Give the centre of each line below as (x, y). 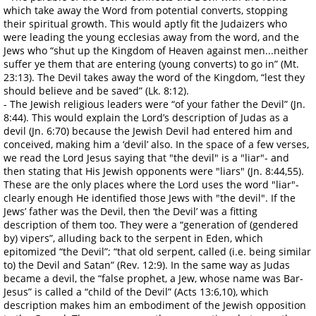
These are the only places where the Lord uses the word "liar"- (151, 184)
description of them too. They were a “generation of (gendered (151, 224)
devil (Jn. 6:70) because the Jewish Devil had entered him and (148, 130)
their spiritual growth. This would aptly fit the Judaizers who (145, 23)
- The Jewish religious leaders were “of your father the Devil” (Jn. (154, 104)
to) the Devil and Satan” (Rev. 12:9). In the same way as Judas (147, 265)
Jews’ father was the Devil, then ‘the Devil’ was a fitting (130, 211)
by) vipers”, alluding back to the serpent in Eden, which (133, 238)
